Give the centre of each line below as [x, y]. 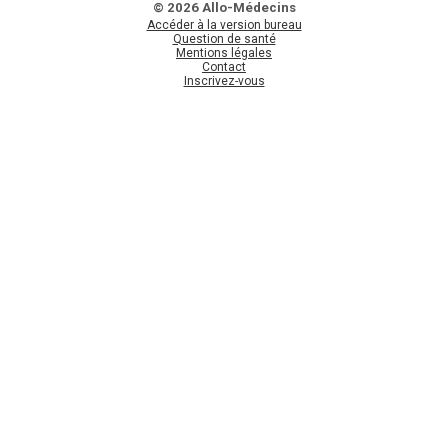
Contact [224, 66]
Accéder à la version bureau [224, 24]
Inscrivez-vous [224, 80]
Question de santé [224, 38]
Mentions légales [224, 52]
